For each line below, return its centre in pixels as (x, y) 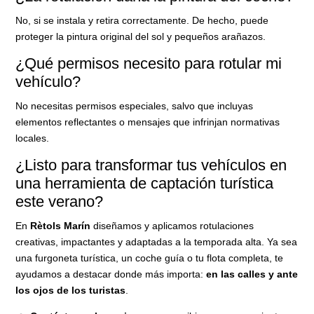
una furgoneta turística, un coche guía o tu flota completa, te (150, 258)
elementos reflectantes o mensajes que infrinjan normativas (148, 122)
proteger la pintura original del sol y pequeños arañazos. (141, 36)
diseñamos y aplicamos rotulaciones (172, 225)
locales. (33, 138)
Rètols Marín (61, 225)
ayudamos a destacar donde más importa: (111, 274)
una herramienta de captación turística (145, 183)
